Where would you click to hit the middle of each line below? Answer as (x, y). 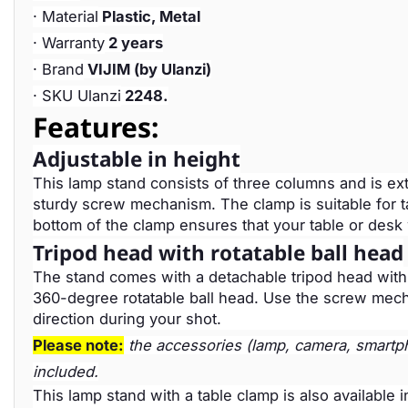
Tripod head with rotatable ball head (218, 253)
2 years (134, 43)
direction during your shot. (127, 319)
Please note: (78, 345)
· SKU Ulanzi (77, 96)
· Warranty (69, 43)
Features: (96, 127)
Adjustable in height (137, 159)
